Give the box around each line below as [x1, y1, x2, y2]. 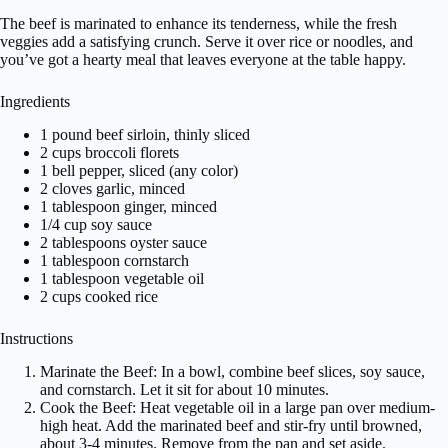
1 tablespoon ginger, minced [40, 197, 217, 215]
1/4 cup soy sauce [40, 215, 152, 233]
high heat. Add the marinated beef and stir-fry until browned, [40, 416, 422, 434]
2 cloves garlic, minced [40, 179, 185, 197]
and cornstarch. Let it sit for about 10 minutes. [40, 380, 329, 398]
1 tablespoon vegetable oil [40, 269, 204, 287]
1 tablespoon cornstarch [40, 251, 189, 269]
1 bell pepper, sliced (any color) [40, 161, 238, 179]
